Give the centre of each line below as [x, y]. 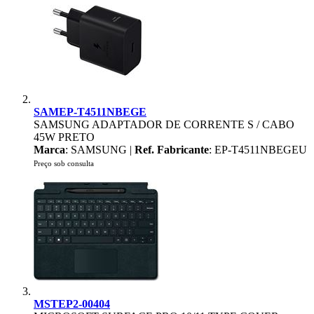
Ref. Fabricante [172, 150]
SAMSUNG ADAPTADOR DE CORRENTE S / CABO [164, 124]
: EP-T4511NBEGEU [258, 150]
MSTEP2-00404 [72, 304]
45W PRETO [64, 137]
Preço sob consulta [64, 163]
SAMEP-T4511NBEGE [90, 112]
